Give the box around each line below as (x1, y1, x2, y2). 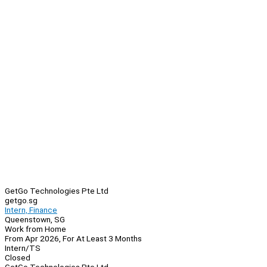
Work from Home (5, 224, 66, 234)
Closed (5, 253, 30, 263)
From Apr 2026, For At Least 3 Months (5, 234, 142, 244)
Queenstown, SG (5, 215, 65, 225)
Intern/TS (5, 243, 41, 253)
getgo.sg (5, 195, 38, 206)
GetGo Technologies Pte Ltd (5, 186, 108, 196)
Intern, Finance (5, 205, 57, 215)
